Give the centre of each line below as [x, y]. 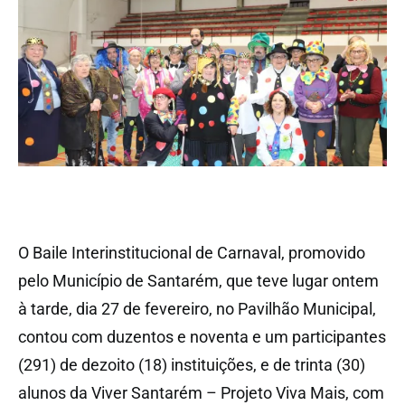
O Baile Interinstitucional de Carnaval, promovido [192, 252]
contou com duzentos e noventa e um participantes [202, 336]
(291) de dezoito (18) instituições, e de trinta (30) [192, 364]
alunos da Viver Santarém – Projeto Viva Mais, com [201, 392]
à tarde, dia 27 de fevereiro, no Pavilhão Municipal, [197, 308]
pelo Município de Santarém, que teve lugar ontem [198, 280]
